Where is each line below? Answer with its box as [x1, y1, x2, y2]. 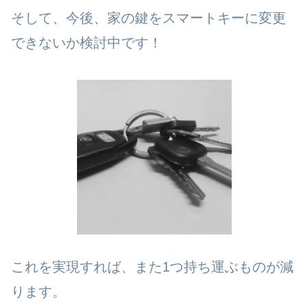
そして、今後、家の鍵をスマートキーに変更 [11, 10, 286, 25]
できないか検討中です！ [11, 34, 162, 50]
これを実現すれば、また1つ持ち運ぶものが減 [11, 258, 294, 274]
